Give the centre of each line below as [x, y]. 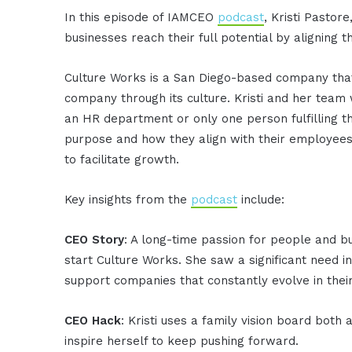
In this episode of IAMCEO [141, 17]
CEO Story [95, 239]
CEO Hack [93, 320]
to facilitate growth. [122, 159]
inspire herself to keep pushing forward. [182, 341]
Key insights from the [128, 199]
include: [261, 199]
